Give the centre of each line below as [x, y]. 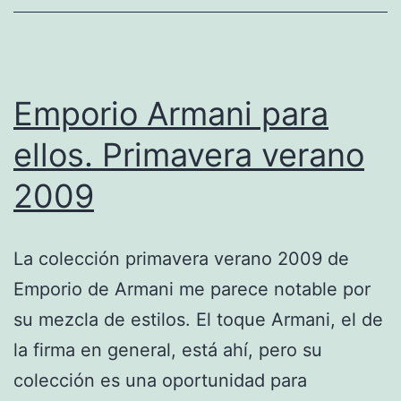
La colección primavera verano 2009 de [181, 258]
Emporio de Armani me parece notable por [192, 289]
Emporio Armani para [171, 113]
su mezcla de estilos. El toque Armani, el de [198, 319]
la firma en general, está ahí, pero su [168, 350]
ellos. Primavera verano [189, 154]
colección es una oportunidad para [160, 380]
